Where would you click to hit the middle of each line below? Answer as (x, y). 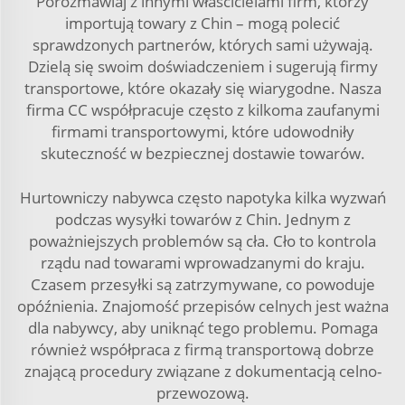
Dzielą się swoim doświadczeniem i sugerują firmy (202, 66)
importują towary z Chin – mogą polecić (202, 23)
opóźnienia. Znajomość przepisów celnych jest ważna (202, 306)
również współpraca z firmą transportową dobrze (202, 349)
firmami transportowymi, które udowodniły (202, 132)
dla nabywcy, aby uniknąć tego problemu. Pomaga (202, 328)
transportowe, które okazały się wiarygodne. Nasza (202, 88)
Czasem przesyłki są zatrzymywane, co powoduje (202, 284)
